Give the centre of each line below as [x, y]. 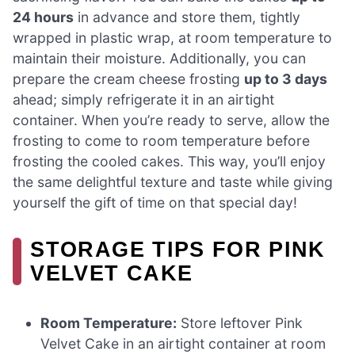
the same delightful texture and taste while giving [173, 182]
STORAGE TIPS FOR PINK [178, 250]
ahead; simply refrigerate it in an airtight [143, 100]
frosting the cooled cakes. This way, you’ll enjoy [169, 162]
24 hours [43, 17]
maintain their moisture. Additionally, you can [159, 59]
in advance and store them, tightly [187, 17]
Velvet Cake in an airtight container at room [183, 344]
